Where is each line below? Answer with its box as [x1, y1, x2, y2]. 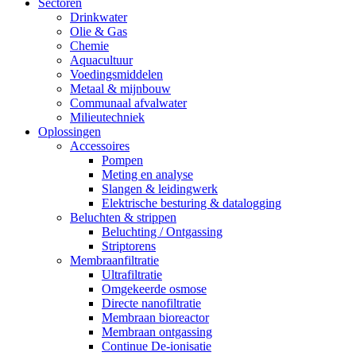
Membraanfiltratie [70, 253, 159, 268]
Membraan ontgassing [102, 325, 212, 339]
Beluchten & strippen [70, 211, 176, 225]
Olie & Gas [70, 25, 127, 39]
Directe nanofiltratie [102, 296, 201, 311]
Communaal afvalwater [70, 96, 187, 110]
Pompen [102, 153, 143, 168]
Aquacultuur [70, 53, 133, 68]
